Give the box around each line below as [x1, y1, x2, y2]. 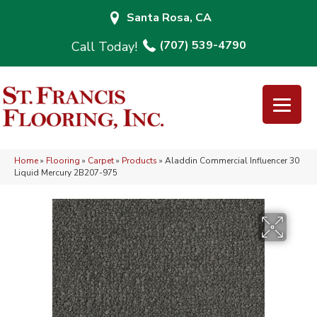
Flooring [46, 155, 80, 167]
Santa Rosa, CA [126, 10, 212, 25]
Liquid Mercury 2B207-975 [14, 167, 117, 179]
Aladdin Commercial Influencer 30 [165, 155, 299, 167]
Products [122, 155, 157, 167]
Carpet [88, 155, 114, 167]
